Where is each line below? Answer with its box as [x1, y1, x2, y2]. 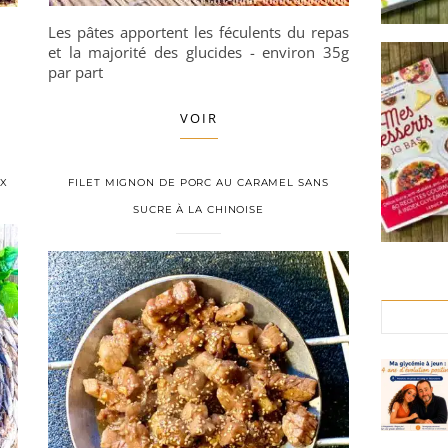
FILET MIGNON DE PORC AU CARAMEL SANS [68, 176, 329, 189]
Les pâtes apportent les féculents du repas [48, 22, 349, 42]
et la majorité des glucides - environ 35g [48, 42, 349, 62]
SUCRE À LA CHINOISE [132, 203, 265, 216]
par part [48, 62, 103, 82]
